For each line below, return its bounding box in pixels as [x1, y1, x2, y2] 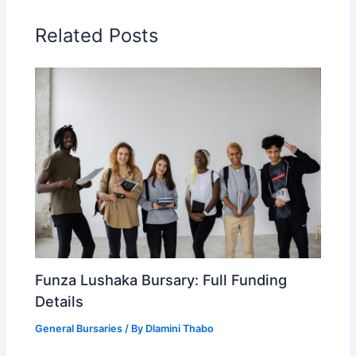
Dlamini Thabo [145, 323, 215, 335]
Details [35, 292, 84, 311]
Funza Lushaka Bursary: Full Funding [35, 271, 288, 289]
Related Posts [35, 24, 159, 48]
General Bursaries [35, 323, 123, 335]
